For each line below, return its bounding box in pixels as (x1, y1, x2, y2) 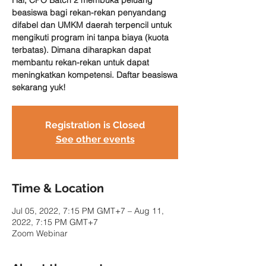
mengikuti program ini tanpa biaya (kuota (12, 32, 169, 43)
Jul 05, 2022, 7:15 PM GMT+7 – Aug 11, (12, 205, 164, 216)
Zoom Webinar (12, 228, 68, 239)
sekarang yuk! (12, 82, 66, 93)
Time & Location (12, 181, 104, 195)
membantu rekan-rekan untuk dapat (12, 57, 149, 68)
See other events (55, 134, 135, 145)
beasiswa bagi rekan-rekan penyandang (12, 7, 166, 18)
